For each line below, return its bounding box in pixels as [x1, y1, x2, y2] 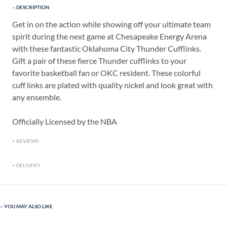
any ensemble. [12, 92, 61, 102]
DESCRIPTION [16, 4, 50, 11]
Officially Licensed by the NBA [12, 117, 117, 127]
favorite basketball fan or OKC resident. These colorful [12, 68, 201, 78]
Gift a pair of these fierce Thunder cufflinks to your [12, 56, 186, 66]
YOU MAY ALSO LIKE [4, 203, 53, 210]
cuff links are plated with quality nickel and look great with [12, 80, 213, 90]
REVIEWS [16, 138, 39, 144]
